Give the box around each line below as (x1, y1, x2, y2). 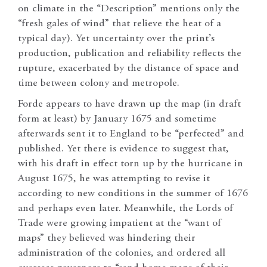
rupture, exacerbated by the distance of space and (18, 63, 239, 74)
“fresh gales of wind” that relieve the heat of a (18, 18, 221, 30)
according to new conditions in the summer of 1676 (18, 188, 248, 200)
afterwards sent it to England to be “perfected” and (18, 129, 244, 140)
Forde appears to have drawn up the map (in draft (18, 99, 241, 110)
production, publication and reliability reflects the (18, 48, 241, 60)
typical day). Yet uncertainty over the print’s (18, 33, 215, 45)
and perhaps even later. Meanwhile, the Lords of (18, 203, 233, 215)
